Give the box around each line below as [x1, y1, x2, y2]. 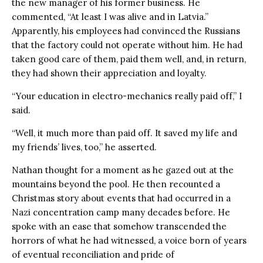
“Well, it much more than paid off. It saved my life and [12, 127, 237, 139]
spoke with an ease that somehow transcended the [12, 220, 227, 232]
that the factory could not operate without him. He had [12, 39, 242, 50]
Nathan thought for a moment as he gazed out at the [12, 164, 234, 176]
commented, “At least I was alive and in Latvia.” [12, 11, 211, 22]
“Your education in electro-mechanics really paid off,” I [12, 90, 242, 102]
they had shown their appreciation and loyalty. [12, 67, 207, 79]
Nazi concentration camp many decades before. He [12, 206, 230, 218]
